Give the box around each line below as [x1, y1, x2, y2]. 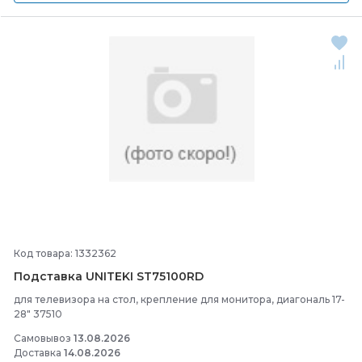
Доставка [14, 347, 64, 359]
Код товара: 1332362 [14, 247, 116, 259]
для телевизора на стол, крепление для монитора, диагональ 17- [14, 293, 345, 305]
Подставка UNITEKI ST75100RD [14, 269, 204, 284]
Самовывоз [14, 332, 74, 344]
